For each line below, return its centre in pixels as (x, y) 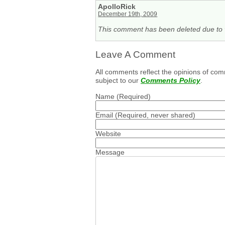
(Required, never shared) (154, 115)
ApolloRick (117, 7)
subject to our (118, 81)
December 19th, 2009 (128, 14)
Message (110, 152)
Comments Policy (171, 81)
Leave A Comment (135, 54)
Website (108, 133)
